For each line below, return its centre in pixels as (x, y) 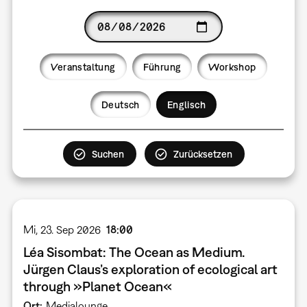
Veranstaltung (83, 67)
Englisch (186, 105)
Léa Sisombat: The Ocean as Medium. (134, 252)
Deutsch (120, 105)
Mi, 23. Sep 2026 (62, 230)
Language (46, 105)
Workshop (232, 67)
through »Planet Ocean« (97, 286)
